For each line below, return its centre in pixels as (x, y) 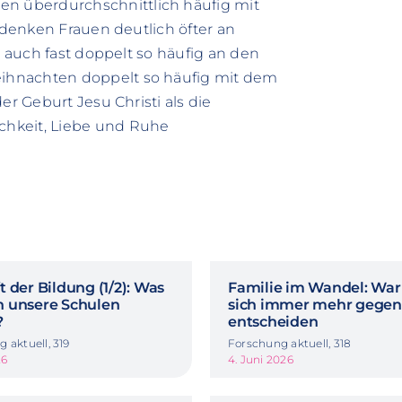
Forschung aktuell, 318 (290, 343)
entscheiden (273, 321)
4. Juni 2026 (261, 359)
